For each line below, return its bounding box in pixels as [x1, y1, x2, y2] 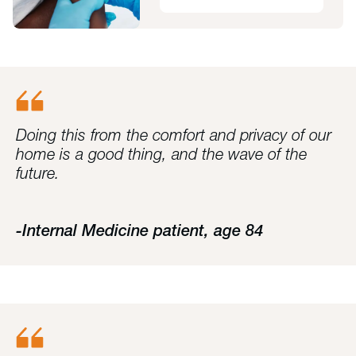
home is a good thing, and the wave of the [16, 148, 307, 164]
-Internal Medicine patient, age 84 [16, 224, 263, 240]
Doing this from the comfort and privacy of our [16, 129, 331, 145]
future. [16, 167, 60, 183]
